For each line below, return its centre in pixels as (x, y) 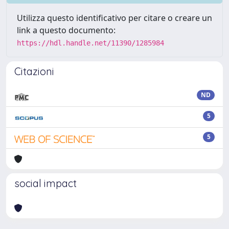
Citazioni (34, 71)
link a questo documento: (66, 30)
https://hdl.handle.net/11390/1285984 (90, 43)
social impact (45, 183)
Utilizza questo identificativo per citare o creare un (114, 18)
